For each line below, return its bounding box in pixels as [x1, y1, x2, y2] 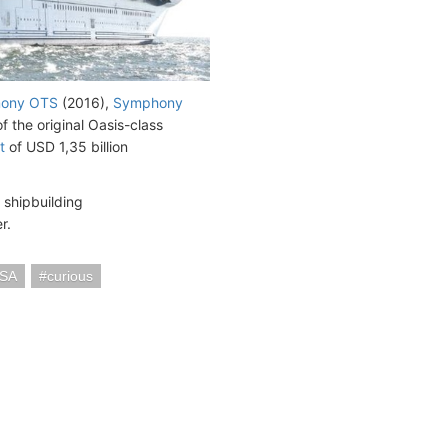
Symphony [113, 94, 183, 112]
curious [47, 268, 93, 285]
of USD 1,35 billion [5, 138, 128, 156]
